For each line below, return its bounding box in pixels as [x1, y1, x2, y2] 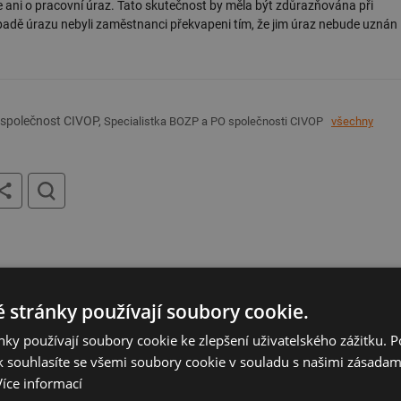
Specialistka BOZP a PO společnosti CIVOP [104, 114, 323, 128]
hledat [143, 171, 175, 185]
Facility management [73, 289, 179, 303]
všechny [331, 114, 373, 128]
